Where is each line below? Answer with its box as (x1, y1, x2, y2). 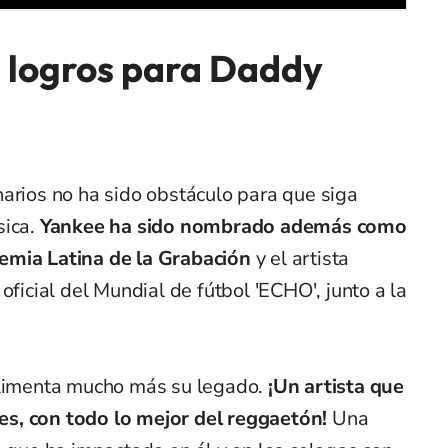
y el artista (250, 245, 350, 273)
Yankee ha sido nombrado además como (39, 213, 407, 241)
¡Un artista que (268, 373, 405, 401)
